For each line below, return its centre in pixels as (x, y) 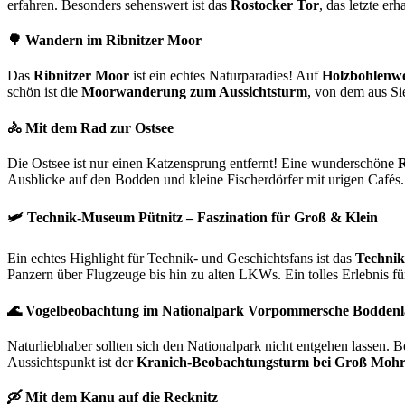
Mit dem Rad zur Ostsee (99, 127)
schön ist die (44, 92)
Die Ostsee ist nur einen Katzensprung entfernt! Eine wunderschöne (202, 163)
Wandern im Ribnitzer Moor (113, 41)
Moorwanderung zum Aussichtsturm (194, 92)
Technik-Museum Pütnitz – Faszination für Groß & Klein (202, 218)
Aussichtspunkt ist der (72, 362)
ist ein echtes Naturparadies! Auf (226, 76)
